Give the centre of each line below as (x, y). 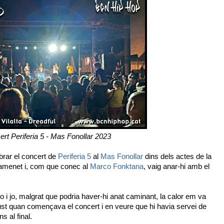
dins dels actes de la (177, 156)
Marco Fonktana (117, 166)
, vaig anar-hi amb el (176, 166)
